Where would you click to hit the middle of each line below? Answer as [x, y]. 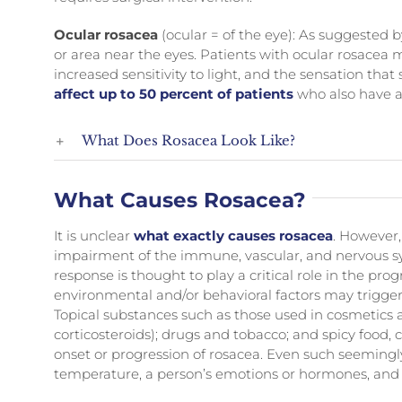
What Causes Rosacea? [180, 200]
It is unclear [92, 236]
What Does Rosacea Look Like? [189, 140]
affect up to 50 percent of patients [174, 94]
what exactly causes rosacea [234, 236]
